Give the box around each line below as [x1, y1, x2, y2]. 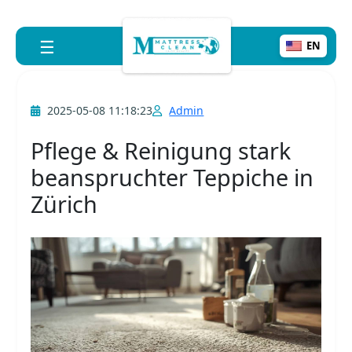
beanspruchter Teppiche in [31, 161, 314, 192]
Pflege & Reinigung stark [31, 134, 291, 166]
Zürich [31, 188, 98, 219]
